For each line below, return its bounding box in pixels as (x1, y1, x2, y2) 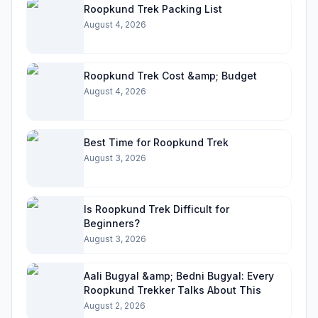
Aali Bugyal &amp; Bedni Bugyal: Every (84, 270, 274, 282)
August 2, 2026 (84, 300, 146, 311)
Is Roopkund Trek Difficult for (84, 203, 229, 215)
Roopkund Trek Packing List (84, 3, 222, 15)
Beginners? (84, 217, 140, 229)
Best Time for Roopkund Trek (84, 136, 229, 148)
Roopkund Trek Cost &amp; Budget (84, 70, 257, 82)
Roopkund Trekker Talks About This (84, 284, 261, 296)
